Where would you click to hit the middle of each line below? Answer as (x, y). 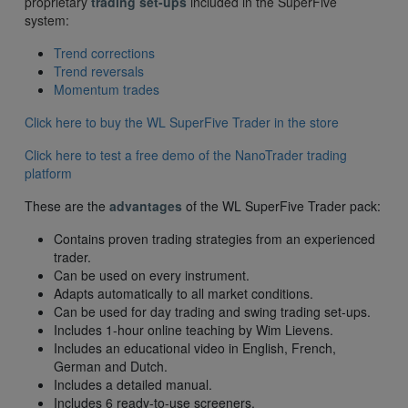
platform (48, 173)
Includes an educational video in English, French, (195, 348)
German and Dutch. (111, 367)
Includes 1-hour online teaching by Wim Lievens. (194, 330)
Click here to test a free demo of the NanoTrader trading (186, 155)
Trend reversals (99, 71)
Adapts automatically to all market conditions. (184, 294)
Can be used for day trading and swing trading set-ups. (212, 312)
